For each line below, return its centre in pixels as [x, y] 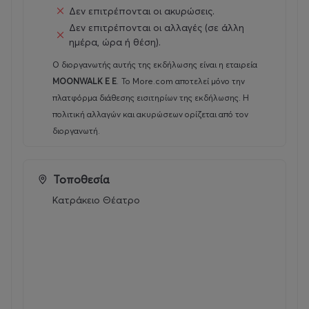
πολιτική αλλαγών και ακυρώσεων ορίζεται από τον [150, 114]
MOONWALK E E [84, 81]
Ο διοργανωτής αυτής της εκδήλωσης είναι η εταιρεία [155, 65]
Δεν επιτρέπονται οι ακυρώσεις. [142, 11]
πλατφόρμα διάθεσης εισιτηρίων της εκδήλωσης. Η [151, 98]
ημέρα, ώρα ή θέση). [115, 42]
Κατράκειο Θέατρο [96, 200]
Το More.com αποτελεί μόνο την [183, 81]
